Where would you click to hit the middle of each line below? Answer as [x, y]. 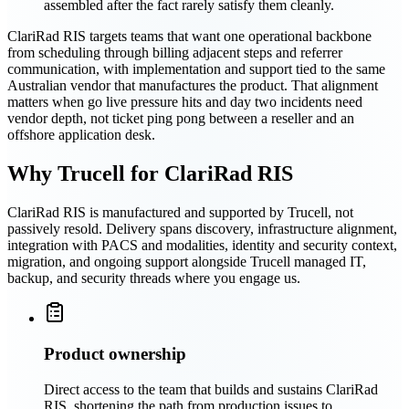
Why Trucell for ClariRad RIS [150, 174]
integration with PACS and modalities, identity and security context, [202, 246]
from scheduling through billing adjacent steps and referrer [175, 53]
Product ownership [115, 353]
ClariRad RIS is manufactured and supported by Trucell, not [180, 213]
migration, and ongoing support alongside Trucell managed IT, [187, 262]
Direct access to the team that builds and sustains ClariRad [211, 389]
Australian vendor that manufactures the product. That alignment [193, 86]
